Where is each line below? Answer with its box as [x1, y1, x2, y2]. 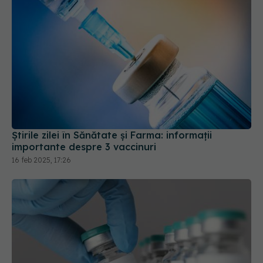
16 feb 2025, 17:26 [12, 111, 71, 120]
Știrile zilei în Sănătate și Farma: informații [12, 85, 212, 97]
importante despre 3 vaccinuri [12, 96, 156, 109]
